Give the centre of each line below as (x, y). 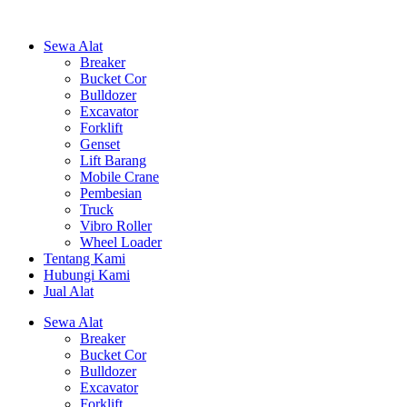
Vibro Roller (116, 226)
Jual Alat (69, 291)
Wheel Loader (121, 242)
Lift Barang (113, 160)
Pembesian (111, 193)
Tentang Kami (84, 258)
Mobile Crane (119, 177)
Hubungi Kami (87, 275)
